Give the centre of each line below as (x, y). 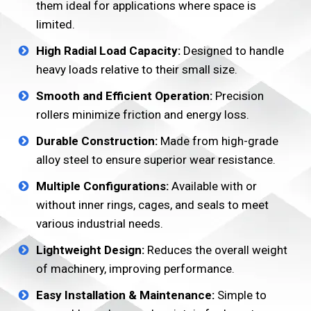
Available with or (213, 186)
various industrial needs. (100, 224)
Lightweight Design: (90, 250)
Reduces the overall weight (216, 250)
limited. (56, 24)
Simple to (241, 295)
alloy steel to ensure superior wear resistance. (156, 160)
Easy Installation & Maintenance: (125, 295)
